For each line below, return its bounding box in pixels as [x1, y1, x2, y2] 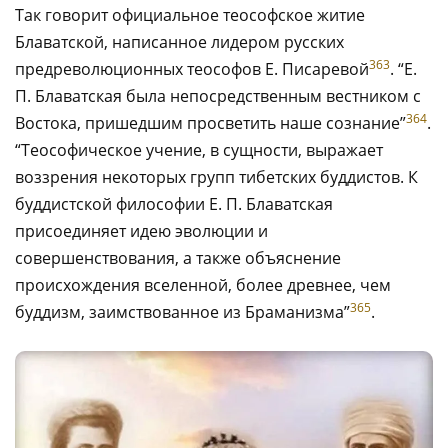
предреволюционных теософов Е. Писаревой [15, 58, 369, 80]
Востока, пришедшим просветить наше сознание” [15, 112, 406, 134]
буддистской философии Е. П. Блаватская [15, 193, 333, 215]
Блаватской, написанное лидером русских [15, 31, 344, 53]
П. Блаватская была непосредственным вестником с [15, 85, 421, 107]
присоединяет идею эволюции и [15, 220, 268, 242]
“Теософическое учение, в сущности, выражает [15, 139, 383, 161]
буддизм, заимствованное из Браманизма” [15, 301, 350, 323]
